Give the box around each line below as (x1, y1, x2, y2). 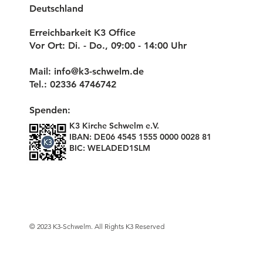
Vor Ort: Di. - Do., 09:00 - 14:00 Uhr (29, 40, 187, 51)
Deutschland (29, 3, 83, 14)
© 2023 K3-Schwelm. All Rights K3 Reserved (29, 222, 164, 231)
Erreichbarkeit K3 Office (29, 27, 136, 38)
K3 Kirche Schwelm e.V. (69, 120, 159, 131)
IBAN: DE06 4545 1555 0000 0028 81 (69, 131, 211, 142)
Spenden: (29, 104, 70, 116)
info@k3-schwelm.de (54, 66, 144, 77)
